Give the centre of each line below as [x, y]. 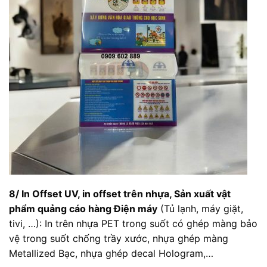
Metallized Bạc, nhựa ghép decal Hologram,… [111, 254]
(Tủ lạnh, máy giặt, [200, 209]
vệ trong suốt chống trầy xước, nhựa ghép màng [119, 239]
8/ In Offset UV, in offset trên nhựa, [91, 194]
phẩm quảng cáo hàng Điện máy [83, 209]
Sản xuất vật [202, 194]
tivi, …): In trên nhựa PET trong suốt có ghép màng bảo [133, 224]
